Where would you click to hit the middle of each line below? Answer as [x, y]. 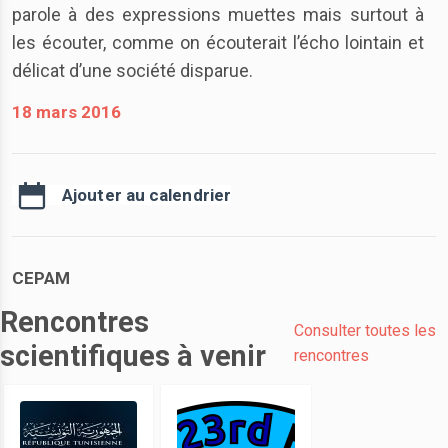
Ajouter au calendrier [147, 195]
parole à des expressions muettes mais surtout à [218, 14]
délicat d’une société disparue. [132, 70]
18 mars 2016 [67, 112]
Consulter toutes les [365, 330]
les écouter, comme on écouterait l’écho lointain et [218, 42]
